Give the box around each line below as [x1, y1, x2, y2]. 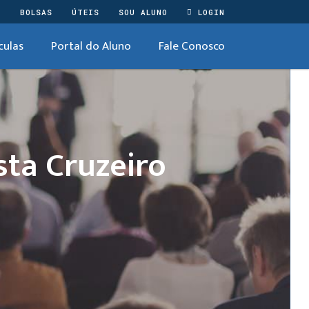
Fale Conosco [159, 37, 225, 56]
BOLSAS [20, 6, 52, 17]
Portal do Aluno [51, 37, 131, 56]
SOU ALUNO [119, 6, 168, 17]
